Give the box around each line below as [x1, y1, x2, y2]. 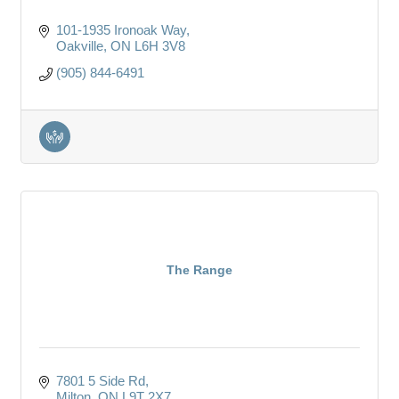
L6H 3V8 [134, 37, 185, 53]
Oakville [55, 37, 103, 53]
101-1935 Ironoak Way [55, 21, 186, 37]
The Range [167, 262, 232, 277]
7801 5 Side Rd [55, 372, 145, 388]
